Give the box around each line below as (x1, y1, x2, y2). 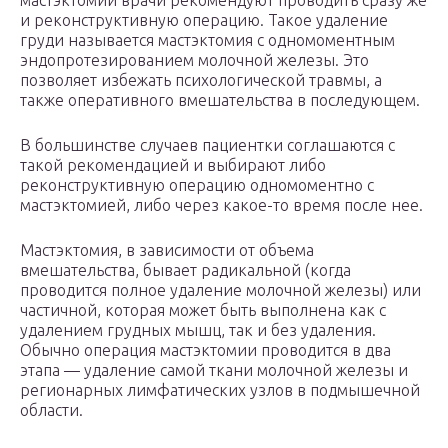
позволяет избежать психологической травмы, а (20, 71, 382, 90)
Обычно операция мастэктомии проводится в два (20, 341, 391, 360)
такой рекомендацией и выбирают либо (20, 156, 326, 175)
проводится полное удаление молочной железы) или (20, 281, 421, 300)
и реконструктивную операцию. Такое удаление (20, 11, 388, 30)
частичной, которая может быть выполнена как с (20, 301, 386, 320)
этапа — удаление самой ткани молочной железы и (20, 361, 408, 380)
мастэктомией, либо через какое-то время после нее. (20, 196, 423, 215)
